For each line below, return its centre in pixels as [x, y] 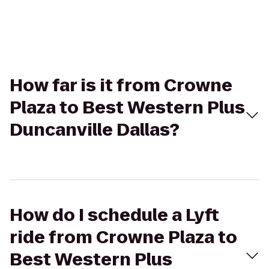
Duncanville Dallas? [95, 130]
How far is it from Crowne [121, 86]
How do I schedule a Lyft [114, 215]
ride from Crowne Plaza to [123, 237]
